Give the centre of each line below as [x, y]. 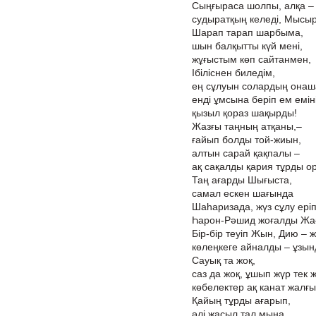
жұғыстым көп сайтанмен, [251, 59]
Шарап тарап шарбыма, [248, 32]
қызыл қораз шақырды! [244, 113]
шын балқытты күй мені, [247, 46]
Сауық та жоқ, [224, 260]
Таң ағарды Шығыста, [242, 180]
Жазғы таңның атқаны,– [247, 126]
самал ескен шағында [243, 193]
